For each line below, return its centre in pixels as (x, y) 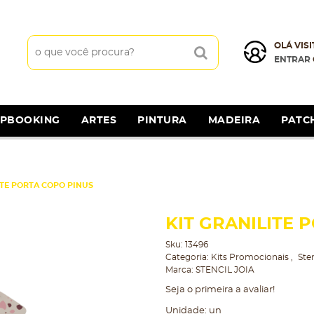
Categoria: (187, 257)
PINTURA (162, 121)
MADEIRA (234, 121)
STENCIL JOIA (225, 270)
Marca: (180, 270)
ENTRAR (292, 60)
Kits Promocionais (251, 257)
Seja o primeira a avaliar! (220, 290)
